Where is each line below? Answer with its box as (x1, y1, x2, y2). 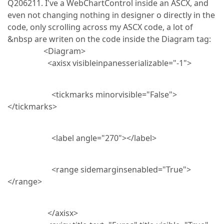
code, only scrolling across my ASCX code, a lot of (7, 21, 193, 32)
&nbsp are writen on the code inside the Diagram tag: (7, 33, 211, 44)
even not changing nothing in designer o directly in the (7, 9, 215, 20)
